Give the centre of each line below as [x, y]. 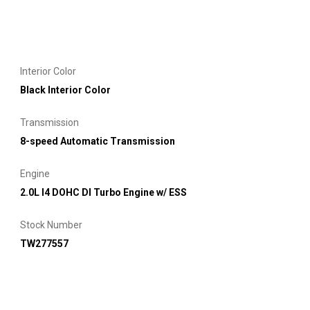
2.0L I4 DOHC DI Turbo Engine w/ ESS [103, 192]
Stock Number [51, 225]
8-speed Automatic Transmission [98, 141]
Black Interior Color [65, 90]
